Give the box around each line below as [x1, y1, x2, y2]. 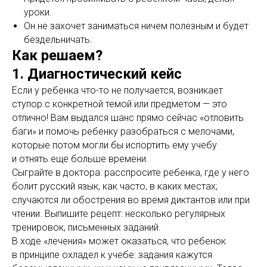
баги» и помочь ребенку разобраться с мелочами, [12, 126, 234, 138]
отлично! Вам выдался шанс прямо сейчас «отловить [12, 112, 244, 124]
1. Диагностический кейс [12, 66, 182, 83]
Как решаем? [12, 47, 103, 64]
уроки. [24, 7, 52, 18]
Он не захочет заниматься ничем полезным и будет [24, 20, 249, 32]
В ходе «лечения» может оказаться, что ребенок [12, 235, 226, 247]
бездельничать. [24, 34, 92, 46]
